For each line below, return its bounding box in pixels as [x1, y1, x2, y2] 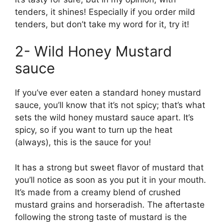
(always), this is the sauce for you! [15, 137, 151, 147]
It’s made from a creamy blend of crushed [15, 187, 181, 197]
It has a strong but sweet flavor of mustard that [15, 162, 204, 172]
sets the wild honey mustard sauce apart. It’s [15, 112, 194, 122]
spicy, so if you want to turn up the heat [15, 125, 172, 135]
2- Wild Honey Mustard [15, 43, 172, 60]
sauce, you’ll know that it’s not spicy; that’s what [15, 100, 205, 110]
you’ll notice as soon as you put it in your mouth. [15, 174, 206, 185]
